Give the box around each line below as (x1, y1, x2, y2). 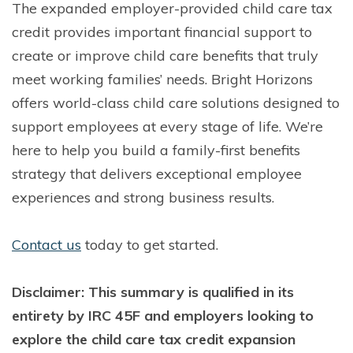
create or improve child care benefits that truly (12, 46, 318, 65)
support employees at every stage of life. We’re (12, 117, 323, 136)
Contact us (12, 235, 81, 254)
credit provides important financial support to (12, 22, 312, 41)
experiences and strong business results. (12, 188, 274, 206)
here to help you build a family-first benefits (12, 140, 300, 159)
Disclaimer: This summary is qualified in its (12, 282, 294, 301)
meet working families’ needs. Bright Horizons (12, 69, 313, 88)
